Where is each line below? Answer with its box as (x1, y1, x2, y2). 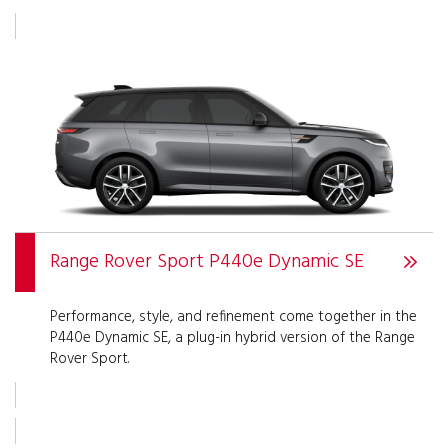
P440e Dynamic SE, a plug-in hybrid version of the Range (50, 325, 415, 350)
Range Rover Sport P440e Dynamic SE (50, 246, 364, 279)
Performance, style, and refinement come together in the (50, 304, 417, 329)
